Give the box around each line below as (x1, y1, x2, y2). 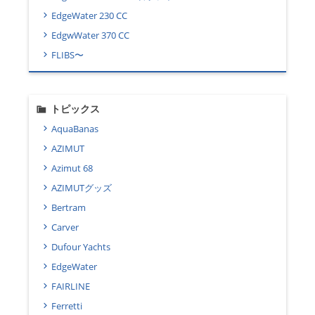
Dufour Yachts (51, 240, 110, 253)
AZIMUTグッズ (51, 181, 112, 194)
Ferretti (51, 299, 82, 312)
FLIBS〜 (51, 48, 84, 61)
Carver (51, 220, 79, 233)
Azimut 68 (51, 161, 93, 174)
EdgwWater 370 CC (51, 28, 129, 41)
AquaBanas (51, 122, 98, 135)
